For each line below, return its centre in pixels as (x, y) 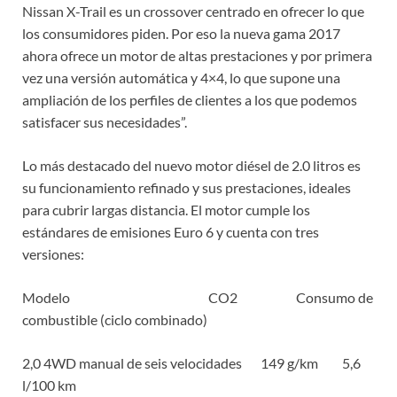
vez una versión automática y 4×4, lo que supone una (181, 78)
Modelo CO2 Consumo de (198, 298)
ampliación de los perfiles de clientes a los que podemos (190, 100)
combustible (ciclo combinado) (115, 320)
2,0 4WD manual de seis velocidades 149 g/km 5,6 (191, 363)
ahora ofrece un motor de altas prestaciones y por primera (197, 56)
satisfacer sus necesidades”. (105, 122)
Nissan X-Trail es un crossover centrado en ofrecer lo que (193, 12)
